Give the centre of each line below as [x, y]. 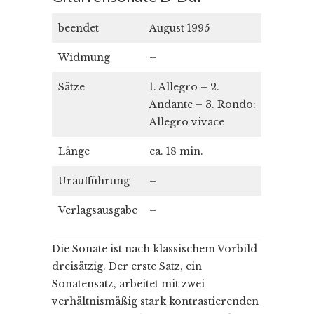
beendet [78, 28]
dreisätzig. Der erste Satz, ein [127, 266]
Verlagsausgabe [98, 210]
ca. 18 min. [176, 151]
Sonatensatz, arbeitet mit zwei [128, 284]
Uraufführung [94, 180]
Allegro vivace [187, 122]
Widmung [84, 57]
